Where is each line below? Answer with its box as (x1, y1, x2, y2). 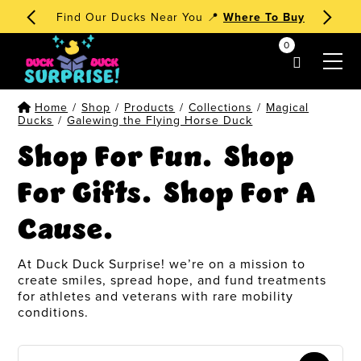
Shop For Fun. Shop (18, 135, 296, 181)
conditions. (18, 303, 89, 322)
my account (26, 42, 100, 60)
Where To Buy (223, 9, 305, 26)
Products (124, 99, 176, 117)
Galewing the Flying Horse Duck (67, 112, 253, 130)
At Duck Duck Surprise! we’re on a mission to (18, 255, 306, 274)
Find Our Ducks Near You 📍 (56, 9, 223, 26)
